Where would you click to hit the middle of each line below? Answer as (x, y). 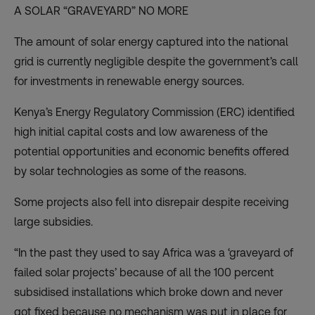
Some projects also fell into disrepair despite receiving (152, 202)
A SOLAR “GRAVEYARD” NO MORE (101, 11)
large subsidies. (53, 222)
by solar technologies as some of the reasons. (130, 172)
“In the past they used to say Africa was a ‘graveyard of (154, 253)
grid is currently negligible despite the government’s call (156, 62)
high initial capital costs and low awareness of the (141, 132)
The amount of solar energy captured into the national (151, 42)
